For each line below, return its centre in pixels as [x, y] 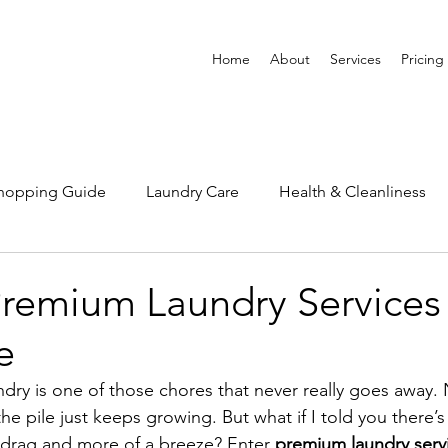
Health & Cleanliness [352, 191]
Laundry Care [192, 191]
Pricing [422, 59]
